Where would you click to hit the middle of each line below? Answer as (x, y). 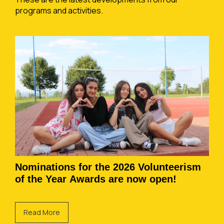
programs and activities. (59, 10)
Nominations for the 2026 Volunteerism (108, 167)
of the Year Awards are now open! (96, 179)
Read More (42, 212)
